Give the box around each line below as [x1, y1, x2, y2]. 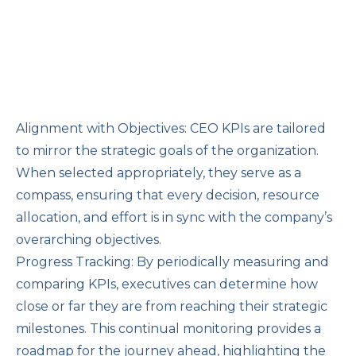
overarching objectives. [16, 232, 161, 248]
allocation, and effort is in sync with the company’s [16, 210, 332, 226]
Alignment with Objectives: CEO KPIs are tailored [16, 121, 326, 137]
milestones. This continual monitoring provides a [16, 321, 321, 337]
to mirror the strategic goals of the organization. [16, 143, 319, 159]
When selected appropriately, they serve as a [16, 165, 301, 181]
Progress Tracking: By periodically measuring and [16, 254, 329, 270]
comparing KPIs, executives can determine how [16, 277, 318, 292]
